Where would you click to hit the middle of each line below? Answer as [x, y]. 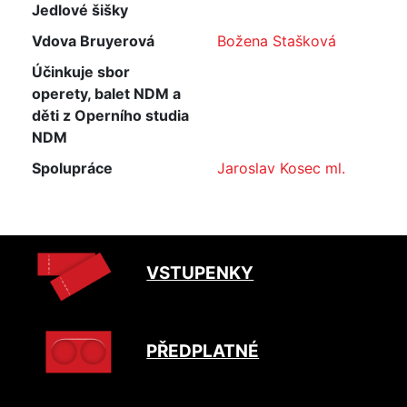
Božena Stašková [277, 41]
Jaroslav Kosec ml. [281, 168]
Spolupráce [72, 168]
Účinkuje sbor [81, 72]
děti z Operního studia [110, 115]
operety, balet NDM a [106, 94]
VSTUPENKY [200, 273]
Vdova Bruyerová [93, 41]
